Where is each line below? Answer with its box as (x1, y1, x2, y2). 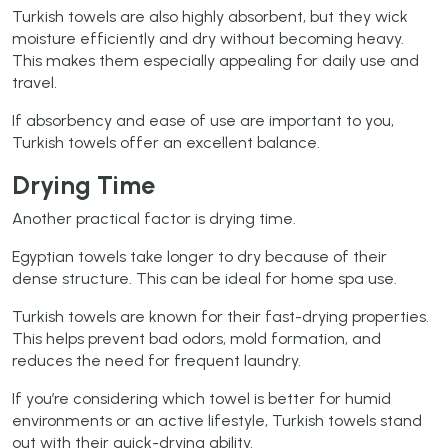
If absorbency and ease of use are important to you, (12, 111, 394, 131)
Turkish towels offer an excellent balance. (12, 133, 320, 153)
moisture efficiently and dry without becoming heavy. (12, 29, 404, 49)
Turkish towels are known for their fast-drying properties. (12, 307, 429, 327)
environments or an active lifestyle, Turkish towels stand (12, 411, 422, 431)
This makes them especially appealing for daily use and (12, 51, 419, 71)
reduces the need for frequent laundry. (12, 351, 301, 371)
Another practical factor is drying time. (12, 209, 296, 229)
